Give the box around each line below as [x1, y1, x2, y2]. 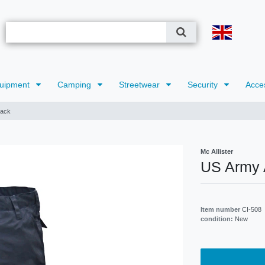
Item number [201, 206, 242, 214]
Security [187, 80, 220, 90]
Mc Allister [201, 148, 233, 156]
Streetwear [118, 80, 162, 90]
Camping [57, 80, 93, 90]
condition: [201, 215, 235, 223]
